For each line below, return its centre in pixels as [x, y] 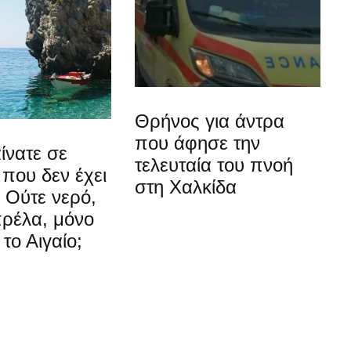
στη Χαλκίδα [186, 187]
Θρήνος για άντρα [210, 121]
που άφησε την [198, 143]
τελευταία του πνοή [214, 165]
